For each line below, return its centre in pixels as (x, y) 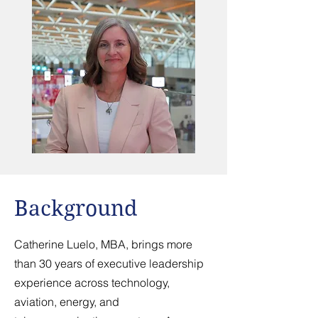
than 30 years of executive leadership (109, 263)
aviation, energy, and (67, 302)
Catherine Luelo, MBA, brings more (103, 244)
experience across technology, (92, 283)
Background (76, 208)
